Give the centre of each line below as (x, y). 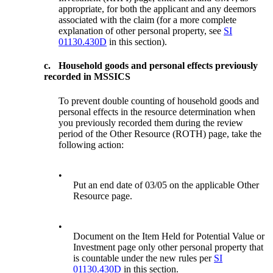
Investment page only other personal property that (168, 247)
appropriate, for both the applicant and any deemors (158, 9)
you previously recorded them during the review (151, 122)
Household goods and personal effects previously (158, 66)
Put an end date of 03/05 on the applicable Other (166, 185)
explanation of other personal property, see (141, 31)
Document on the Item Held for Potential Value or (169, 236)
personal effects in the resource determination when (157, 112)
